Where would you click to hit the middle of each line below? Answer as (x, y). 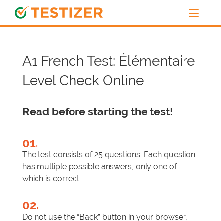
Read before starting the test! (98, 111)
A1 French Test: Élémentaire (109, 61)
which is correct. (52, 178)
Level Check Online (83, 81)
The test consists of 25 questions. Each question (109, 155)
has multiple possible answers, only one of (99, 166)
